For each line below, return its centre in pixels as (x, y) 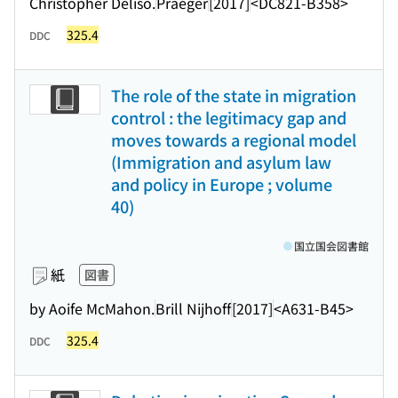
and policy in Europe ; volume (222, 184)
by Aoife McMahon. (92, 308)
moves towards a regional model (234, 139)
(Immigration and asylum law (221, 162)
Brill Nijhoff (193, 308)
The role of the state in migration (234, 95)
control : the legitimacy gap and (229, 117)
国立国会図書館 (331, 246)
